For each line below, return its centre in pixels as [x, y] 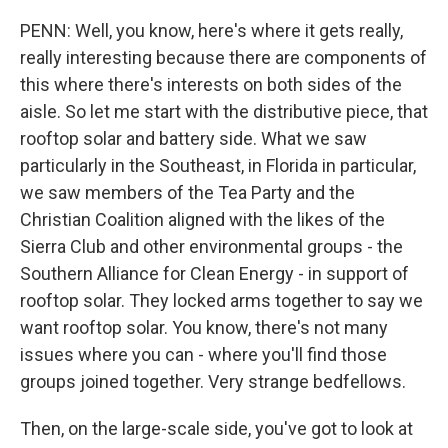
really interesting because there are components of [223, 57]
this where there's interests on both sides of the [211, 84]
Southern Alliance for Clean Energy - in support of [214, 273]
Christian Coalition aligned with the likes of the [202, 219]
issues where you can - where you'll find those [203, 354]
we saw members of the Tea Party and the [187, 192]
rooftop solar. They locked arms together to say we [221, 300]
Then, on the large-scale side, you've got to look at [216, 428]
